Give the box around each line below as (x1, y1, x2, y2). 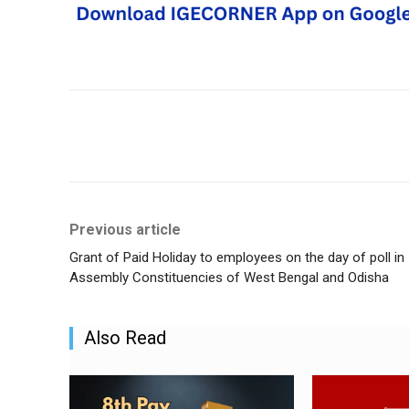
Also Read (84, 326, 166, 349)
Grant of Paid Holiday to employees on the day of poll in (69, 248, 404, 266)
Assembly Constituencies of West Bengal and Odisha (69, 268, 389, 286)
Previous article (69, 220, 181, 238)
